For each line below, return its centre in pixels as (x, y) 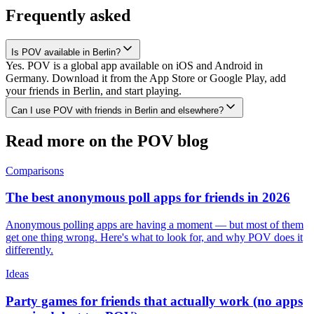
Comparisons (35, 170)
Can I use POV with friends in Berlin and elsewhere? (117, 110)
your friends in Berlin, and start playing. (94, 90)
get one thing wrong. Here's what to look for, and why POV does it (154, 237)
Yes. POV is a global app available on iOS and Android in (134, 65)
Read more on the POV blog (107, 141)
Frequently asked (68, 15)
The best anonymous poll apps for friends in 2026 (148, 198)
